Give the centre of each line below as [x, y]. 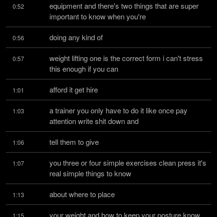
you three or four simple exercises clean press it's [128, 163]
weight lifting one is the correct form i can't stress [126, 58]
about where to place [82, 194]
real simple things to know [90, 173]
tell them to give [74, 142]
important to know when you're [98, 16]
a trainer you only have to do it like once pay [118, 110]
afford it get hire [74, 89]
